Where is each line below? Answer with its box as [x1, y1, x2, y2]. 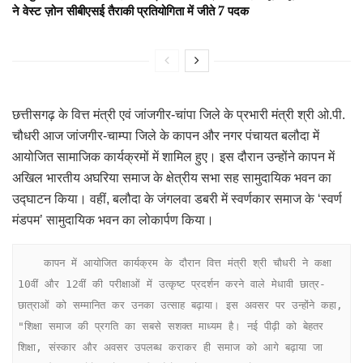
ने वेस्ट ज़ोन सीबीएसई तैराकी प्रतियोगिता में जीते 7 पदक [12, 3, 249, 19]
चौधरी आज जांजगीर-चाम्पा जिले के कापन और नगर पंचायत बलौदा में [12, 129, 319, 143]
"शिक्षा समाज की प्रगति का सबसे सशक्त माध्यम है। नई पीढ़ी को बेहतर [18, 319, 324, 332]
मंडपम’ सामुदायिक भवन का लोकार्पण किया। [12, 213, 214, 228]
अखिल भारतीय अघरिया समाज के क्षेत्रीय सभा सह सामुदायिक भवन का [12, 171, 331, 186]
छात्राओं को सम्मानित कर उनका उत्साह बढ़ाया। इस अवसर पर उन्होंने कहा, [18, 298, 344, 311]
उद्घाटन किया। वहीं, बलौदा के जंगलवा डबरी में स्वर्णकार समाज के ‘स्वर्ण [12, 192, 342, 207]
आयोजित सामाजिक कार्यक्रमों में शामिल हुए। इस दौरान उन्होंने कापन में [12, 150, 335, 164]
